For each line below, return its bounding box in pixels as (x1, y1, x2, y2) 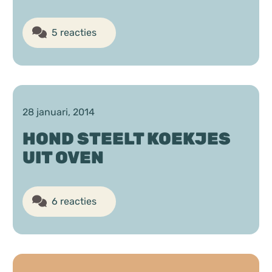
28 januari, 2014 (22, 106, 95, 118)
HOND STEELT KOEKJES (22, 129, 231, 149)
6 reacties (52, 195, 97, 208)
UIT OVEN (22, 148, 104, 168)
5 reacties (52, 26, 97, 38)
